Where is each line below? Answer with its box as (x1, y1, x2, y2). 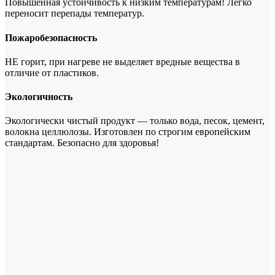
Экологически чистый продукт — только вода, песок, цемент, (5, 115, 265, 126)
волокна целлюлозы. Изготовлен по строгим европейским (5, 126, 250, 137)
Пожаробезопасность (5, 32, 97, 43)
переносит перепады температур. (5, 8, 144, 19)
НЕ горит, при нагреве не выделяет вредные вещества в (5, 56, 240, 67)
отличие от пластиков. (5, 67, 99, 78)
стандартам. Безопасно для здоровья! (5, 137, 159, 149)
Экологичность (5, 91, 72, 103)
